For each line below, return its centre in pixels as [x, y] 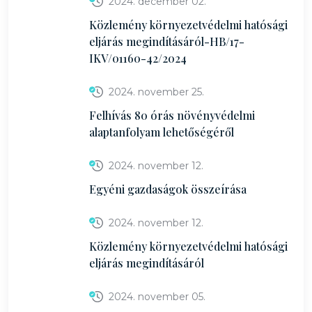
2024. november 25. [156, 92]
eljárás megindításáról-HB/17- [167, 41]
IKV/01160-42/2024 [138, 58]
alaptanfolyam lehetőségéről [162, 132]
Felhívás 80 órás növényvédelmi [172, 115]
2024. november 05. [157, 297]
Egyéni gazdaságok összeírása [168, 189]
